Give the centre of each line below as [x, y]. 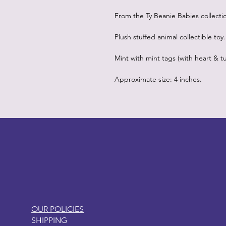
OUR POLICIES [58, 209]
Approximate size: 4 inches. [158, 79]
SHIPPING [49, 220]
